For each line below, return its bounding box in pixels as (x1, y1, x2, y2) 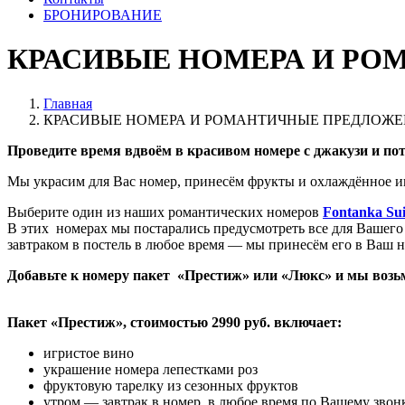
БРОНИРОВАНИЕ (43, 7, 162, 23)
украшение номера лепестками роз (43, 361, 258, 377)
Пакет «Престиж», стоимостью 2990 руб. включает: (7, 314, 342, 330)
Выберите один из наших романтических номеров (7, 203, 323, 220)
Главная (43, 95, 92, 111)
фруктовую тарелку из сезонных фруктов (43, 377, 298, 393)
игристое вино (43, 344, 134, 361)
